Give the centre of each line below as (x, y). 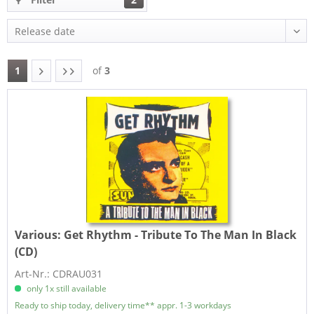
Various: (40, 235)
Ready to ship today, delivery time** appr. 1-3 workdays (123, 306)
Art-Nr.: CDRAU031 (59, 274)
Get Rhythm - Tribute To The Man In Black (180, 235)
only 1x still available (66, 289)
